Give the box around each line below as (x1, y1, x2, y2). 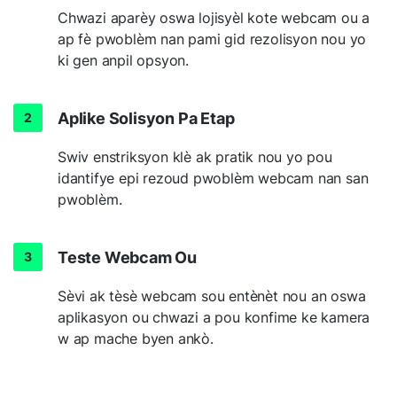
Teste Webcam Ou (58, 247, 197, 267)
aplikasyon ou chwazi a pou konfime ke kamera (58, 307, 370, 326)
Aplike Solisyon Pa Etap (58, 108, 235, 128)
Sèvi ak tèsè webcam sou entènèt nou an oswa (58, 286, 366, 305)
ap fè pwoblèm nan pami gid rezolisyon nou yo (58, 29, 367, 48)
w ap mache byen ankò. (58, 329, 214, 347)
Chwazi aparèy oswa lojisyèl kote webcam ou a (58, 8, 370, 27)
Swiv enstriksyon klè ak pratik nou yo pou (58, 147, 332, 166)
